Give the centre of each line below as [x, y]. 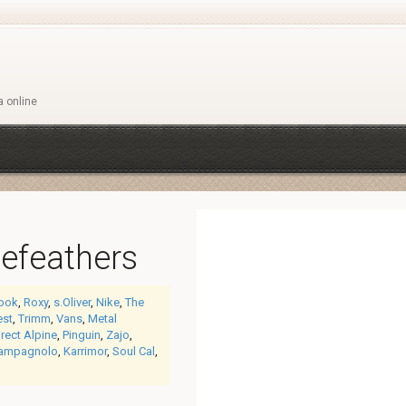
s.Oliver [72, 302]
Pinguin [82, 335]
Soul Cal [134, 351]
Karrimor [85, 351]
